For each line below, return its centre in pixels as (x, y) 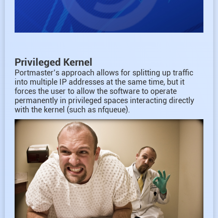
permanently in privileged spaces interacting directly (104, 100)
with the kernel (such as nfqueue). (72, 109)
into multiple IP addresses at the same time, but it (100, 82)
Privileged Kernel (54, 62)
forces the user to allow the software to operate (96, 91)
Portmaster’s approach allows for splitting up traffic (104, 73)
